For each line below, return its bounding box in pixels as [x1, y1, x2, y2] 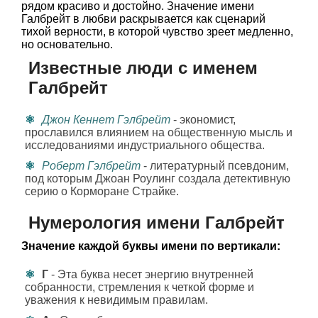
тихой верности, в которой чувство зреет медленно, [21, 26, 293, 38]
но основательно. [21, 38, 113, 50]
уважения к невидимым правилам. [25, 294, 208, 306]
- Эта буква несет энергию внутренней [48, 268, 253, 280]
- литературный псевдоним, [141, 160, 289, 172]
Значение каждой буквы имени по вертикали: [21, 240, 280, 252]
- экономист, [170, 114, 236, 126]
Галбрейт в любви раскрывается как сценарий [21, 13, 265, 25]
